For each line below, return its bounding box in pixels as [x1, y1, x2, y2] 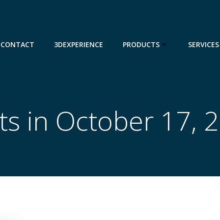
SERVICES [188, 40, 219, 49]
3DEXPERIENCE [54, 40, 103, 49]
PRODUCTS [123, 40, 160, 49]
